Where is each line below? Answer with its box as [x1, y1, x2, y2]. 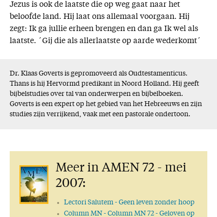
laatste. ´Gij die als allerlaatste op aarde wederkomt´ [10, 37, 201, 46]
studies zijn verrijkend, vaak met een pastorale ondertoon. [10, 111, 190, 118]
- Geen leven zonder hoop [115, 199, 195, 206]
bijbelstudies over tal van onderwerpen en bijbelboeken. [10, 91, 183, 98]
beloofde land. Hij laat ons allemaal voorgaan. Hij [10, 13, 189, 21]
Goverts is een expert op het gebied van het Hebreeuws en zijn [10, 101, 202, 108]
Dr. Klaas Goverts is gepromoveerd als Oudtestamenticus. [10, 71, 187, 77]
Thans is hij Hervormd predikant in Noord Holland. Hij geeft [10, 81, 199, 88]
